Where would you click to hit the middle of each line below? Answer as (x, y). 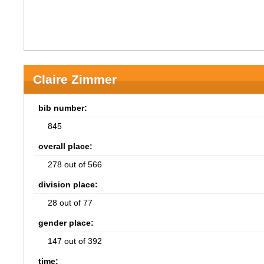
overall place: (66, 146)
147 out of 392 (75, 241)
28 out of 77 (70, 203)
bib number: (63, 108)
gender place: (66, 223)
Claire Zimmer (75, 79)
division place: (68, 184)
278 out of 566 (75, 164)
